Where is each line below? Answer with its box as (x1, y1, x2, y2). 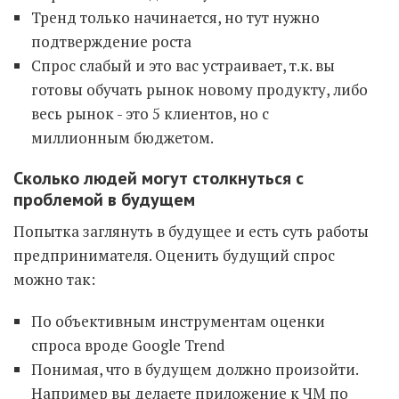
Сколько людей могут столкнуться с (13, 167, 304, 190)
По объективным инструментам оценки (31, 311, 325, 331)
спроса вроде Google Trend (31, 335, 225, 355)
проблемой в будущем (13, 188, 195, 211)
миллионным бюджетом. (31, 127, 214, 148)
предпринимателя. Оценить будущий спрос (13, 245, 335, 265)
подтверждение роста (31, 31, 191, 52)
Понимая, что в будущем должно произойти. (31, 359, 358, 379)
